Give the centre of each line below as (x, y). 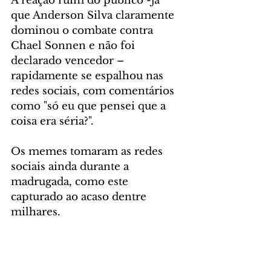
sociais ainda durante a (71, 166)
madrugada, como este (71, 181)
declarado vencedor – (69, 60)
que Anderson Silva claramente (94, 15)
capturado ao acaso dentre (80, 197)
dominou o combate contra (83, 30)
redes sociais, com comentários (94, 91)
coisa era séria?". (52, 121)
